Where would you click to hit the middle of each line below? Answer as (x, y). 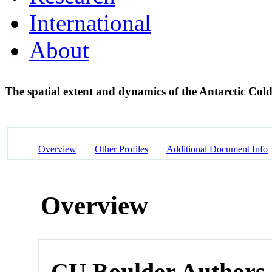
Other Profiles (121, 149)
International (90, 22)
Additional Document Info (217, 149)
